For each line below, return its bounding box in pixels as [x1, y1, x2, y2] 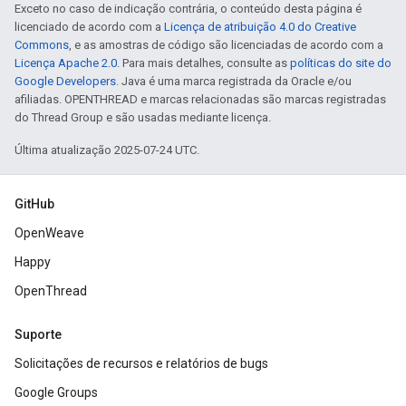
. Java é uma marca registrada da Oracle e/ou [116, 74, 352, 88]
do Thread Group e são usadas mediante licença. [14, 111, 271, 124]
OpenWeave [14, 226, 84, 240]
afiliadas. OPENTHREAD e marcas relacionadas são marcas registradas [14, 92, 386, 106]
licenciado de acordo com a [14, 20, 164, 34]
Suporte [14, 327, 62, 342]
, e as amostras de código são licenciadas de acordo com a [69, 38, 383, 52]
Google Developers [14, 74, 116, 88]
